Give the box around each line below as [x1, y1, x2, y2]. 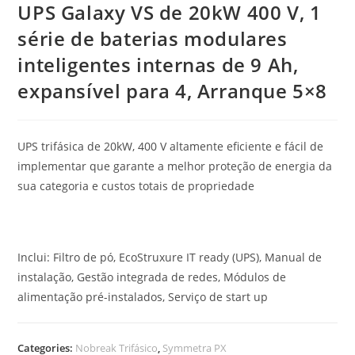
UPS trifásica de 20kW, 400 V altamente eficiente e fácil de [17, 139, 324, 154]
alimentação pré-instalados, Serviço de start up [17, 289, 269, 304]
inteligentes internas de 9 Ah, [17, 52, 299, 78]
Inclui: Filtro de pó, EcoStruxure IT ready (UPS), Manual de [17, 250, 323, 265]
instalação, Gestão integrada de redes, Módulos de [17, 269, 287, 284]
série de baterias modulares [17, 25, 288, 52]
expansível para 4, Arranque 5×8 [17, 78, 328, 104]
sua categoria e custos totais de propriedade [17, 178, 255, 193]
